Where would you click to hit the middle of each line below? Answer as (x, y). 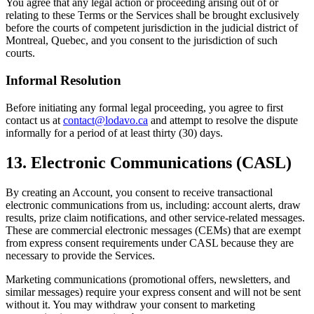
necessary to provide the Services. (80, 255)
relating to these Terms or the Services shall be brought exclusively (152, 15)
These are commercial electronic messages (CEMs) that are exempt (153, 230)
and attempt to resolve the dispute (223, 120)
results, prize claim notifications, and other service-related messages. (155, 217)
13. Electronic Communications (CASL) (149, 162)
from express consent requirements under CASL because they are (150, 243)
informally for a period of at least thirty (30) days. (114, 132)
